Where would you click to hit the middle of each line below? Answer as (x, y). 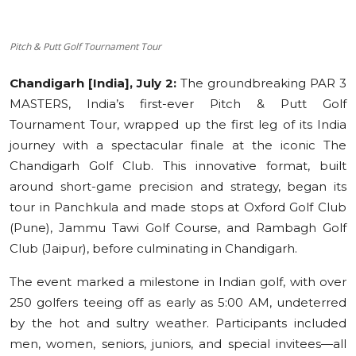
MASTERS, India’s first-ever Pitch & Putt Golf (178, 103)
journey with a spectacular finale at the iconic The (178, 145)
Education (41, 19)
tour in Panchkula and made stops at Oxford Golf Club (178, 207)
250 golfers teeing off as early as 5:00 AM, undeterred (178, 302)
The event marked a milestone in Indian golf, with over (178, 281)
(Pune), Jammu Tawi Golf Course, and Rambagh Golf (178, 227)
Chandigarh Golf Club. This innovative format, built (178, 165)
